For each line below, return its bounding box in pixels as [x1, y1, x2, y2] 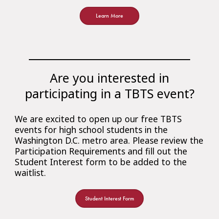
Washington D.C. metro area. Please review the [15, 134, 203, 146]
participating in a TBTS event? [24, 85, 195, 102]
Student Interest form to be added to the [15, 155, 187, 168]
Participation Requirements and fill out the [15, 145, 187, 157]
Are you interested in [50, 69, 169, 86]
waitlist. [15, 166, 46, 178]
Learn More [96, 12, 123, 20]
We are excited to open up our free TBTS [15, 112, 182, 125]
